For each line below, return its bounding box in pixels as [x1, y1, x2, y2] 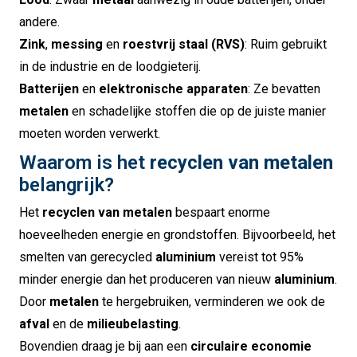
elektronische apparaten [99, 80, 248, 96]
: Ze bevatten [248, 80, 320, 96]
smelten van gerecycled [19, 249, 155, 265]
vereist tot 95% [216, 249, 304, 265]
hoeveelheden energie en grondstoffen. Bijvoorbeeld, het [19, 226, 335, 242]
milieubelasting [87, 316, 178, 331]
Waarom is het [19, 151, 150, 174]
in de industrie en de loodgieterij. [19, 58, 201, 74]
